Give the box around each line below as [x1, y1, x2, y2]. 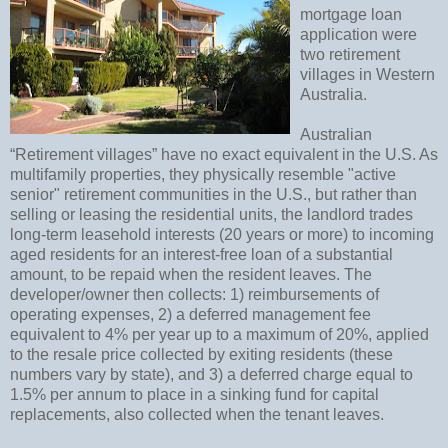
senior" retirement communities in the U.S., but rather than [10, 185, 417, 203]
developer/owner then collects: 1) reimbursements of [10, 285, 379, 303]
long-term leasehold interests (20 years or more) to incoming [10, 225, 434, 243]
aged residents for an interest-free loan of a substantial [10, 245, 393, 263]
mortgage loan [300, 5, 402, 23]
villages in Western [300, 65, 435, 83]
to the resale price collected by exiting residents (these [10, 345, 393, 363]
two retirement [300, 45, 400, 63]
